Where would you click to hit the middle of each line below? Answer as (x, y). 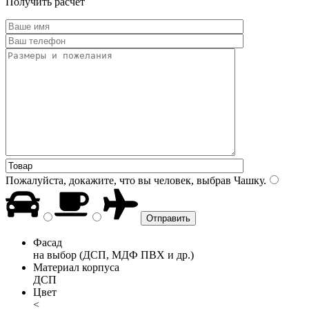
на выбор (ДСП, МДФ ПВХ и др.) (113, 255)
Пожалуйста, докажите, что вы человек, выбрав (118, 180)
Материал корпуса (76, 267)
